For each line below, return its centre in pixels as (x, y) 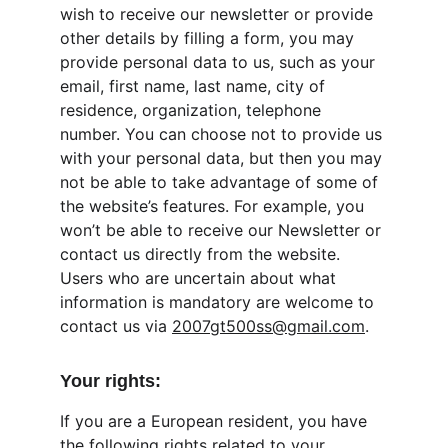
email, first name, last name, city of (195, 86)
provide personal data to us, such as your (220, 62)
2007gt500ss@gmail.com (268, 326)
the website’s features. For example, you (214, 206)
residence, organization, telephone (193, 110)
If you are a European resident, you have (216, 421)
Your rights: (110, 381)
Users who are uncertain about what (200, 278)
